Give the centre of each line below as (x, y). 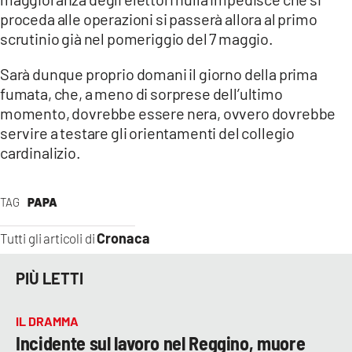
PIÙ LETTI (49, 279)
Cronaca (124, 238)
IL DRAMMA (47, 321)
